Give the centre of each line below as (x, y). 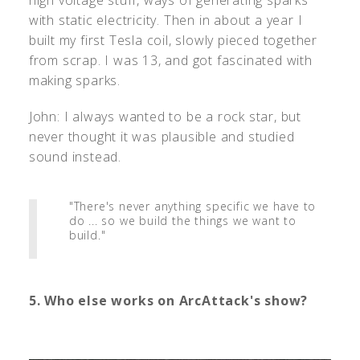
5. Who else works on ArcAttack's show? (168, 300)
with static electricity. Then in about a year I (166, 20)
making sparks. (75, 80)
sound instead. (75, 156)
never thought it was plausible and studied (162, 136)
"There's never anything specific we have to (192, 206)
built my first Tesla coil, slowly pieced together (173, 40)
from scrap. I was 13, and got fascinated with (170, 60)
